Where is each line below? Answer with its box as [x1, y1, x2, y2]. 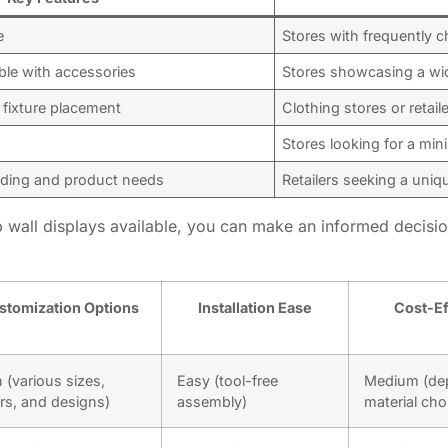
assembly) [177, 393, 247, 411]
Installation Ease [198, 299, 312, 317]
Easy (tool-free [177, 372, 278, 390]
